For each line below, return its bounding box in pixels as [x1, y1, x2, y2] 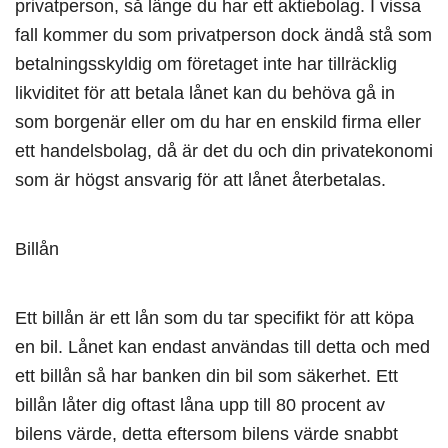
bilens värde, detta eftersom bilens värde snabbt [15, 423, 398, 445]
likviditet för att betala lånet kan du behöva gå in [15, 82, 395, 104]
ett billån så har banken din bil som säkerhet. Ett [15, 365, 398, 387]
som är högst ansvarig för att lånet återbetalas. [15, 169, 386, 191]
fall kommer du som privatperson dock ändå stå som [15, 24, 432, 46]
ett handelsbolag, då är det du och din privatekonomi [15, 140, 433, 162]
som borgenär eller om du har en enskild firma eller [15, 111, 421, 133]
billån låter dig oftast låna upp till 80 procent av [15, 394, 385, 416]
